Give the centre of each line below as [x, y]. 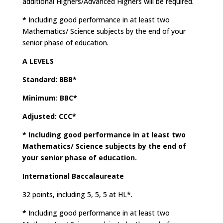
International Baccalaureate [73, 176]
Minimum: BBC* [50, 98]
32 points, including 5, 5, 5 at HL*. [77, 195]
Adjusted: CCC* [49, 116]
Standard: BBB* [49, 80]
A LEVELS [38, 61]
